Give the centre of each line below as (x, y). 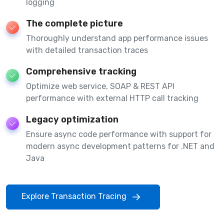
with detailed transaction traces (87, 50)
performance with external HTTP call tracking (112, 98)
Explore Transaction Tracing (75, 196)
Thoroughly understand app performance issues (117, 38)
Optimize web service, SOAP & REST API (100, 86)
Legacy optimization (72, 119)
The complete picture (74, 23)
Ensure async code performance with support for (119, 134)
